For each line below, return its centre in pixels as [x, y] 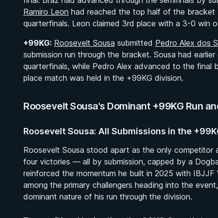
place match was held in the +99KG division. [103, 78]
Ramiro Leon [46, 12]
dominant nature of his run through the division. [108, 197]
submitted [135, 43]
